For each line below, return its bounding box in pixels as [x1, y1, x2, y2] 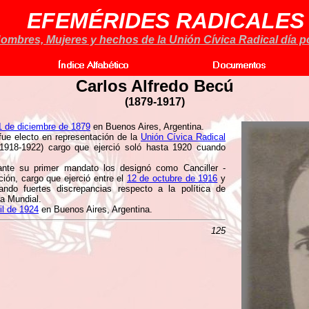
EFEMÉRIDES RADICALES [27, 8, 304, 33]
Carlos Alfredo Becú [75, 77, 234, 95]
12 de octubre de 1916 [126, 173, 218, 183]
